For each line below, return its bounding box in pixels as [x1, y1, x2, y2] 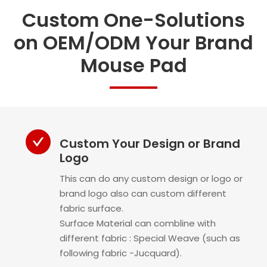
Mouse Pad [80, 52, 187, 79]
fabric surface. [60, 202, 123, 215]
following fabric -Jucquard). [60, 247, 182, 259]
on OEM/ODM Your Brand [14, 29, 253, 56]
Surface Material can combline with [60, 217, 216, 229]
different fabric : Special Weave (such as [60, 232, 240, 244]
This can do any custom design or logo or [60, 172, 243, 185]
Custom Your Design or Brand [60, 135, 240, 152]
